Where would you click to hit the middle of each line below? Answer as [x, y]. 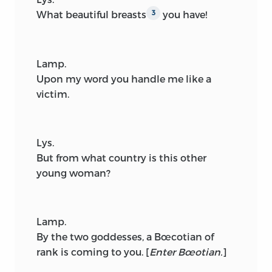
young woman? [73, 173]
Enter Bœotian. [186, 252]
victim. [53, 94]
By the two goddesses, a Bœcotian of [125, 237]
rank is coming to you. [91, 252]
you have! [184, 14]
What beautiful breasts [91, 14]
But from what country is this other [121, 158]
